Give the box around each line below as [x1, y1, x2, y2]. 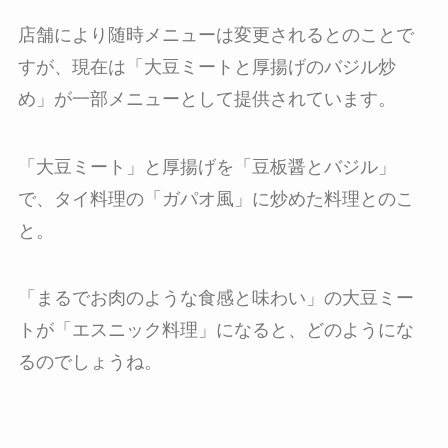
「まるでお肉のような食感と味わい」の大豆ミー [17, 288, 414, 309]
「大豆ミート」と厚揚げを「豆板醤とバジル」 [17, 156, 396, 177]
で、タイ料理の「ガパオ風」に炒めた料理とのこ [17, 188, 414, 209]
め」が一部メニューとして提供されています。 [17, 88, 396, 109]
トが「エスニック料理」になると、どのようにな [17, 320, 414, 341]
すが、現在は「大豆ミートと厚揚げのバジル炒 [17, 56, 396, 77]
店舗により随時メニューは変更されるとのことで [17, 24, 414, 45]
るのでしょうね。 [17, 352, 162, 373]
